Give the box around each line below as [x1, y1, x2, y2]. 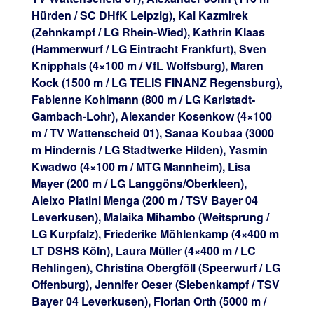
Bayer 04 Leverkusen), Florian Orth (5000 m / [31, 292, 266, 309]
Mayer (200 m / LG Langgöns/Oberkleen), [31, 175, 247, 191]
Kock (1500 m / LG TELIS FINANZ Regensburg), [31, 74, 282, 90]
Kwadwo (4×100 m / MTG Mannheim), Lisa [31, 158, 250, 175]
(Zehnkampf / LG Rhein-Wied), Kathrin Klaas [31, 23, 265, 40]
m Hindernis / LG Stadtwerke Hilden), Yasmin [31, 141, 268, 158]
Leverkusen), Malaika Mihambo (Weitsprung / [31, 208, 269, 225]
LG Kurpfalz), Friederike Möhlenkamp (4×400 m [31, 225, 279, 242]
